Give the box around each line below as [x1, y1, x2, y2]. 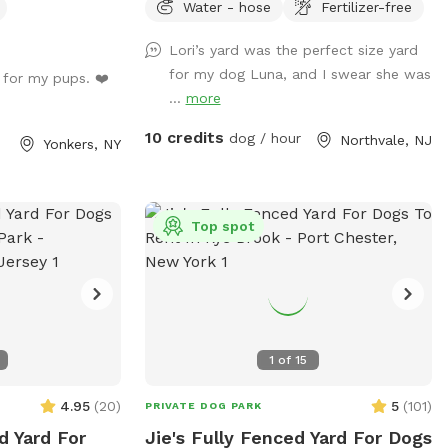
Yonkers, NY [42, 135, 121, 152]
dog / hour [223, 129, 301, 146]
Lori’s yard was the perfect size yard [168, 41, 418, 58]
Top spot [190, 217, 254, 234]
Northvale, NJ [339, 131, 432, 148]
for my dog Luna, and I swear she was [168, 65, 431, 82]
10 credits [144, 127, 224, 147]
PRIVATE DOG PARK [144, 399, 262, 411]
